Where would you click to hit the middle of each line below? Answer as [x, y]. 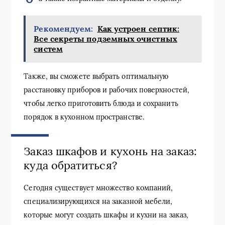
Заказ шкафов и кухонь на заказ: [110, 151]
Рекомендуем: [64, 28]
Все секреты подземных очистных [105, 38]
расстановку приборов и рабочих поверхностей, [106, 90]
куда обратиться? [70, 165]
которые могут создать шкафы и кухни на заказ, [106, 215]
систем [48, 48]
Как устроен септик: [138, 28]
